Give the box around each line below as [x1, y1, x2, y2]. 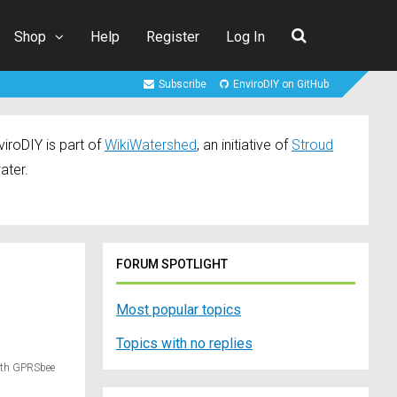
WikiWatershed [105, 136, 197, 154]
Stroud [292, 136, 333, 154]
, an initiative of [197, 136, 292, 154]
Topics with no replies [116, 335, 253, 353]
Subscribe [159, 78, 206, 91]
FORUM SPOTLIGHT [116, 257, 228, 272]
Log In [226, 27, 265, 45]
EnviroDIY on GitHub [233, 78, 329, 91]
